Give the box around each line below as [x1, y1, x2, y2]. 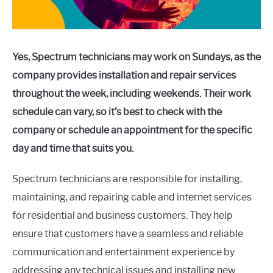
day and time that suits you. [12, 143, 133, 154]
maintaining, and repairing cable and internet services [12, 191, 252, 203]
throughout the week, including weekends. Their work [12, 88, 251, 99]
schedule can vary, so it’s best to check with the [12, 106, 222, 118]
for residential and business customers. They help [12, 210, 233, 221]
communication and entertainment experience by [12, 246, 235, 258]
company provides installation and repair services [12, 69, 236, 81]
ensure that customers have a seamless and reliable [12, 228, 243, 239]
